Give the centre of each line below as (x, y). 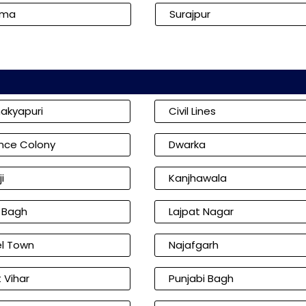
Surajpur (190, 14)
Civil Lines (192, 111)
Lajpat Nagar (201, 211)
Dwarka (187, 144)
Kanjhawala (197, 178)
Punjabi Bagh (201, 278)
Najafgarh (193, 245)
